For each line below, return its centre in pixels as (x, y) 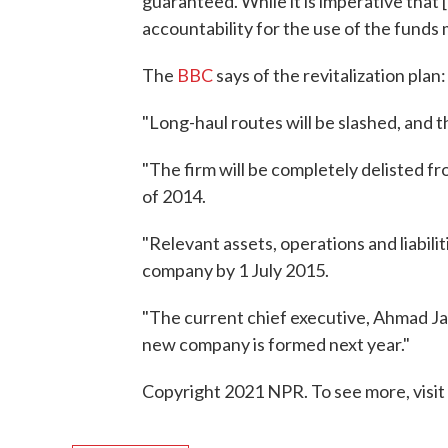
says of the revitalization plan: (329, 75)
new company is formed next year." (276, 344)
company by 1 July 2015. (235, 270)
